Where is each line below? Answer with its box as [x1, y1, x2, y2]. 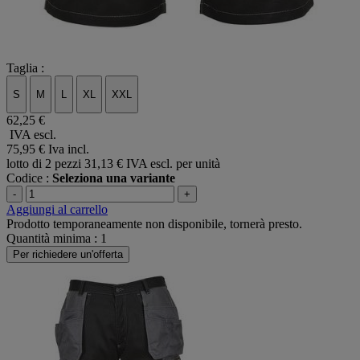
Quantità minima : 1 [6, 231, 107, 246]
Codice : [6, 171, 52, 186]
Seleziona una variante [52, 171, 175, 186]
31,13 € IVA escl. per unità [84, 157, 220, 171]
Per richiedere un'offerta [13, 248, 123, 261]
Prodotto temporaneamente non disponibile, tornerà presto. [6, 217, 302, 231]
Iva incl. [48, 142, 89, 157]
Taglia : [6, 60, 44, 75]
